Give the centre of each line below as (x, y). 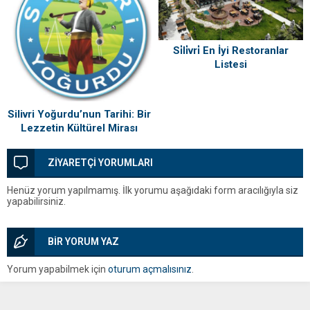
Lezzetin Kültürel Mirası (79, 128)
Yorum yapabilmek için (57, 270)
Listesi (231, 64)
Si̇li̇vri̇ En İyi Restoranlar (231, 50)
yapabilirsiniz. (36, 202)
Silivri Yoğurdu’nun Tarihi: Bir (79, 115)
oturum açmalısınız (150, 270)
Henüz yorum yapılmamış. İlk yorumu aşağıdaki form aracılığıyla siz (153, 191)
